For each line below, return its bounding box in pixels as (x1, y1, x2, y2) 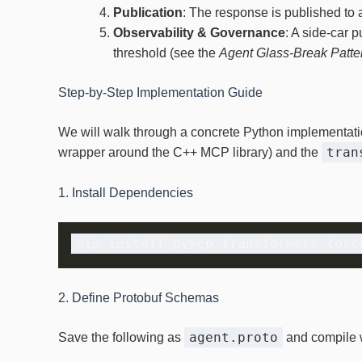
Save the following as (58, 330, 184, 345)
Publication (113, 5, 183, 19)
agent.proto (189, 330, 278, 346)
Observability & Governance (113, 25, 285, 40)
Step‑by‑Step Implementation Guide (58, 85, 263, 99)
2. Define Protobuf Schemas (58, 291, 219, 305)
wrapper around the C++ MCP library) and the (58, 145, 322, 159)
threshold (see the (113, 45, 219, 60)
